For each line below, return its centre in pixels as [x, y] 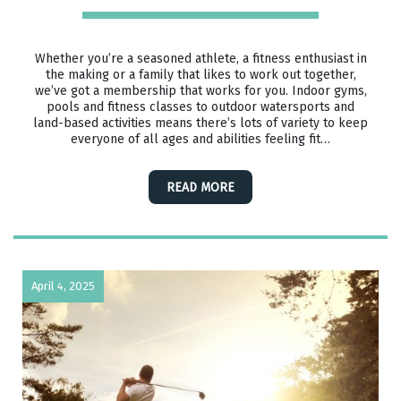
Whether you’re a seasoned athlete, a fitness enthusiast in [200, 59]
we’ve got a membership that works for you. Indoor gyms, [200, 91]
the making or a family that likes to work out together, [200, 75]
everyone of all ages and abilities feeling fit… [200, 139]
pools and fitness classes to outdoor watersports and [200, 107]
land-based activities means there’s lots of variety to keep [200, 123]
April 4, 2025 [63, 286]
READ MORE [200, 188]
